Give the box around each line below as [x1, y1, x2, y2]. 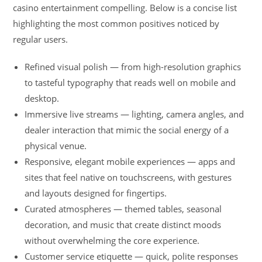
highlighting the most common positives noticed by [13, 18, 220, 29]
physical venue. [25, 140, 87, 151]
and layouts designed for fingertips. [25, 187, 167, 199]
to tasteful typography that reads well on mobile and [25, 77, 236, 88]
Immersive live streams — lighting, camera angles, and [25, 108, 244, 120]
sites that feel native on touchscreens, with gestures [25, 171, 232, 183]
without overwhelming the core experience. [25, 235, 200, 246]
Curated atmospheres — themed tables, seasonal [25, 203, 222, 215]
